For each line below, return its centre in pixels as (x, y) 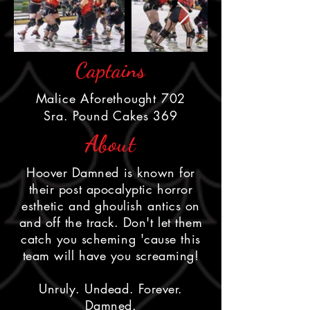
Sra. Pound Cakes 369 (111, 116)
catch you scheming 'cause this (111, 239)
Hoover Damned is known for (111, 172)
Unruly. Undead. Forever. (111, 289)
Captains (111, 70)
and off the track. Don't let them (111, 222)
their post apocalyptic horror (111, 189)
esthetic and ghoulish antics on (111, 206)
